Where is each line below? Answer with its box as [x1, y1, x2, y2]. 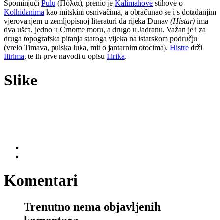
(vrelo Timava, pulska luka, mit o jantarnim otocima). [4, 43, 170, 52]
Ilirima [4, 52, 24, 60]
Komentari [4, 171, 78, 190]
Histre [170, 43, 189, 52]
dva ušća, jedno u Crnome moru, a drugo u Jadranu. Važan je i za [4, 25, 206, 34]
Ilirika [107, 52, 125, 60]
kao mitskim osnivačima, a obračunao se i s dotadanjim [44, 7, 216, 16]
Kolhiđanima [4, 7, 44, 16]
